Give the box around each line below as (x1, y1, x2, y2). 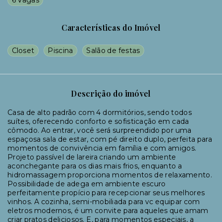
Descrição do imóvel (71, 88, 151, 99)
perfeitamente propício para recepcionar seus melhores (7, 188, 205, 197)
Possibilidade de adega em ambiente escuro (7, 179, 166, 188)
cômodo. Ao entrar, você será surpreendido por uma (7, 126, 192, 135)
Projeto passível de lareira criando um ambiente (7, 153, 176, 162)
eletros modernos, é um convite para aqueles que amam (7, 206, 209, 215)
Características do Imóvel (61, 22, 161, 33)
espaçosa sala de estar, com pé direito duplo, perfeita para (7, 135, 212, 144)
